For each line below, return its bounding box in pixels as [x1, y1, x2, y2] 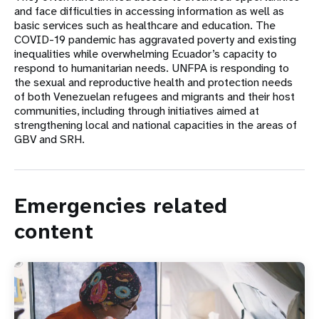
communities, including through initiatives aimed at [14, 103, 259, 118]
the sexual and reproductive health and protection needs [14, 74, 293, 90]
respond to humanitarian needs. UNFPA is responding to [14, 60, 289, 75]
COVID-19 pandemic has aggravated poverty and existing [14, 31, 296, 47]
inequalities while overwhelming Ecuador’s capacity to [14, 46, 277, 61]
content [14, 217, 94, 245]
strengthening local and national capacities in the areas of [14, 117, 297, 132]
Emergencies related [14, 192, 228, 219]
